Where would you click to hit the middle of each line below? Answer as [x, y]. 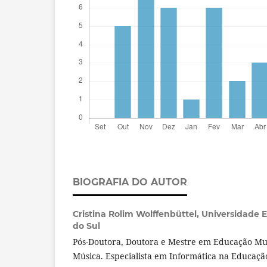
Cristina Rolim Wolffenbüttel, [137, 214]
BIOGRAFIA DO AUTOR [130, 182]
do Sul [86, 226]
